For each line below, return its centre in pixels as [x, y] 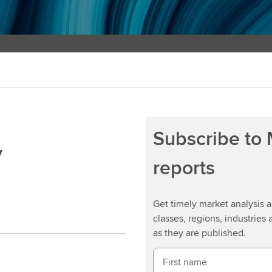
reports [184, 167]
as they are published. [199, 233]
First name [185, 262]
